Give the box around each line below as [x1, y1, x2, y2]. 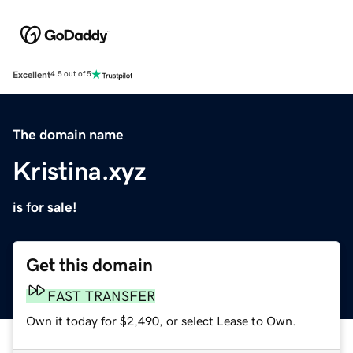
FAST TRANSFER [47, 288, 155, 303]
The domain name [13, 127, 124, 142]
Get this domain [26, 255, 153, 274]
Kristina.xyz [13, 158, 147, 184]
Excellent [13, 69, 50, 80]
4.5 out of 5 [50, 70, 91, 79]
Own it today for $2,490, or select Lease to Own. [26, 314, 296, 327]
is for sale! [13, 199, 77, 214]
